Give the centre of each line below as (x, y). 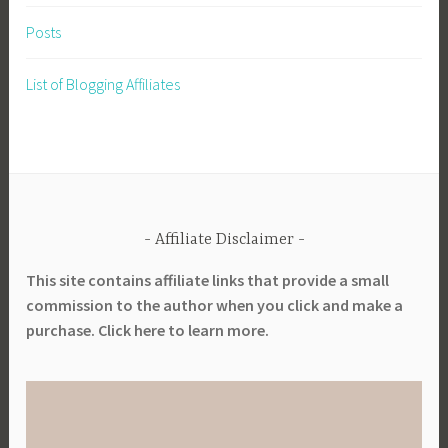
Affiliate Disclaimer (224, 239)
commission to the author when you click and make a (215, 304)
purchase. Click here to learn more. (148, 329)
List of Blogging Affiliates (103, 83)
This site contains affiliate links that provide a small (208, 279)
